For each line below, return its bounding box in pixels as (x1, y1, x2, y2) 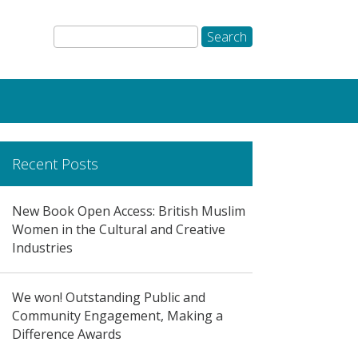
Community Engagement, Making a (11, 307, 223, 325)
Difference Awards (11, 325, 121, 344)
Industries (11, 238, 73, 257)
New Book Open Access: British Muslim (11, 201, 245, 220)
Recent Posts (11, 154, 98, 174)
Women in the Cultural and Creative (11, 220, 225, 238)
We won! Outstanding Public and (11, 288, 205, 307)
